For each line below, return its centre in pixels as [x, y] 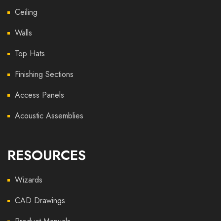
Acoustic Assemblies [49, 116]
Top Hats [30, 54]
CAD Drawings [40, 201]
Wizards [29, 180]
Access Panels [39, 95]
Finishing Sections [44, 74]
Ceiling [26, 12]
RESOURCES [47, 155]
